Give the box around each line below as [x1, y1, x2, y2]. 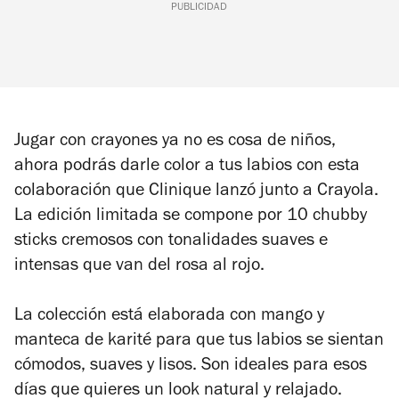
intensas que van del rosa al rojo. [14, 258, 265, 277]
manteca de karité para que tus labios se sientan [14, 333, 384, 352]
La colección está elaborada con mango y [14, 308, 324, 327]
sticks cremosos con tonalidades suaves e [14, 233, 328, 252]
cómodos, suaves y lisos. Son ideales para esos [14, 358, 367, 377]
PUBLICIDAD [171, 3, 228, 14]
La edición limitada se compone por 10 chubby [14, 208, 367, 227]
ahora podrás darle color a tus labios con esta [14, 159, 360, 177]
